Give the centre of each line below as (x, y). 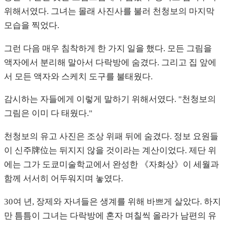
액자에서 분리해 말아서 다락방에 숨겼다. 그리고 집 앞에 (110, 62)
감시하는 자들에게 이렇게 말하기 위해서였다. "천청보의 (110, 99)
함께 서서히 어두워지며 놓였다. (64, 179)
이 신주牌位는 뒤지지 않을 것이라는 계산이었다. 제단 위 (110, 151)
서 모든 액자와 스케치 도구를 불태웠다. (78, 76)
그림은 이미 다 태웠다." (48, 114)
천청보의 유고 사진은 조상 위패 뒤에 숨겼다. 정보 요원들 (111, 137)
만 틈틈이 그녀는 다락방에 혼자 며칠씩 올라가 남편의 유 (110, 215)
